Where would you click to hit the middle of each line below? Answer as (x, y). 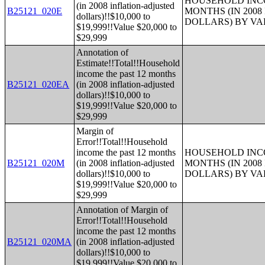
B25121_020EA (38, 84)
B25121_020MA (40, 242)
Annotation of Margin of (122, 210)
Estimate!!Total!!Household (128, 63)
